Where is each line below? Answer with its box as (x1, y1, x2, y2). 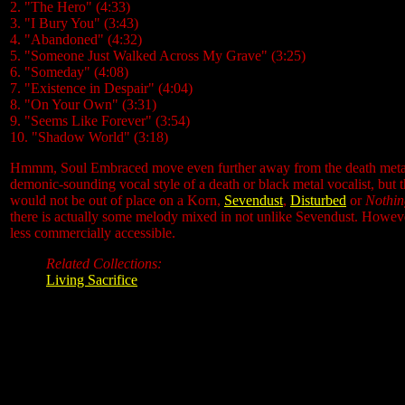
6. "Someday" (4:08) (10, 64, 128, 80)
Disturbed (290, 193, 346, 208)
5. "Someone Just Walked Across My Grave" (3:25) (10, 48, 306, 63)
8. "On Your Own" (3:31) (10, 97, 156, 112)
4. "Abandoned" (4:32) (10, 32, 142, 47)
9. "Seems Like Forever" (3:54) (10, 113, 190, 128)
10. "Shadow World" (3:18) (10, 129, 168, 145)
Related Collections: (46, 256, 162, 271)
